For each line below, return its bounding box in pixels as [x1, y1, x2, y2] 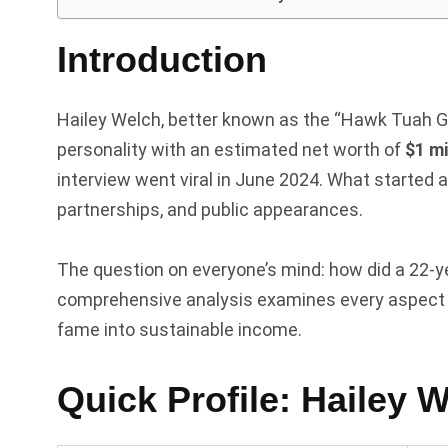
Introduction [57, 38, 267, 80]
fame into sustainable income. [57, 318, 302, 340]
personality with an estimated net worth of [57, 138, 405, 160]
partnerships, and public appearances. [57, 198, 363, 220]
